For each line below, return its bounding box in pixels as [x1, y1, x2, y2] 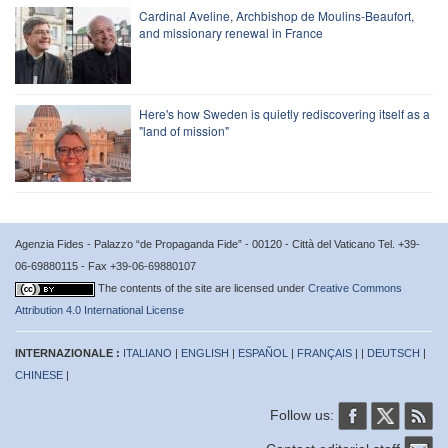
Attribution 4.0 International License [15, 303, 184, 316]
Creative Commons [308, 281, 402, 294]
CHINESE [15, 368, 63, 381]
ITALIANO [123, 346, 172, 359]
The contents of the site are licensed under [98, 281, 308, 294]
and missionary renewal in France [139, 23, 323, 41]
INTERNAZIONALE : [15, 346, 123, 359]
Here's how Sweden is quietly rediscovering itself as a [139, 104, 430, 122]
